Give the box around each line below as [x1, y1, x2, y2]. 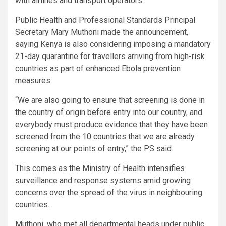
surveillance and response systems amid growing [15, 176, 191, 186]
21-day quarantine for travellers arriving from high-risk [15, 51, 205, 62]
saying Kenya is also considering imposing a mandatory [15, 39, 211, 49]
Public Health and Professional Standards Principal [15, 15, 195, 25]
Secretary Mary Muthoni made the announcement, [15, 27, 188, 37]
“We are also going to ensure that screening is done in [15, 95, 205, 105]
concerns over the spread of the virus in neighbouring [15, 188, 202, 198]
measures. [15, 76, 52, 86]
